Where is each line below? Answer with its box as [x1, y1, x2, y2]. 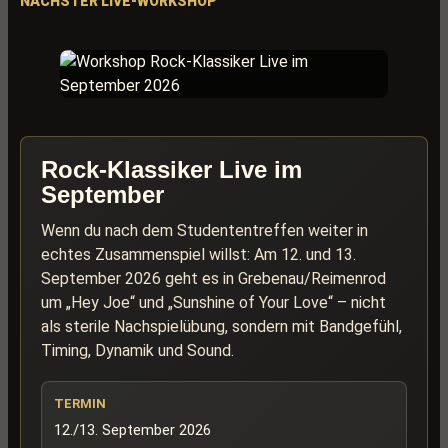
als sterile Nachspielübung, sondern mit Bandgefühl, [41, 317, 402, 336]
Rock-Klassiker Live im [41, 156, 302, 183]
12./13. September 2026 [54, 421, 211, 439]
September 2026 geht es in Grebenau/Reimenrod [41, 269, 386, 288]
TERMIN [54, 396, 106, 411]
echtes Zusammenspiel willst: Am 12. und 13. [41, 245, 356, 264]
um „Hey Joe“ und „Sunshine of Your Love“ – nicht [41, 293, 386, 312]
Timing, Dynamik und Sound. [41, 341, 234, 360]
